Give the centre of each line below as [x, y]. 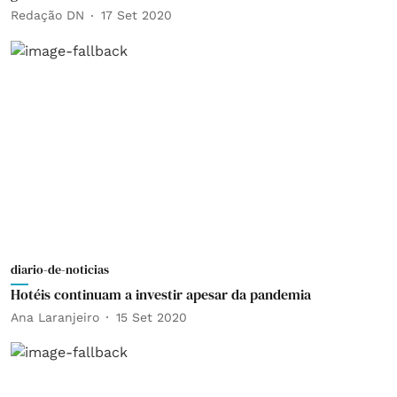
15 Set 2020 [152, 317]
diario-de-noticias [60, 269]
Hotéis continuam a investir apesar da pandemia [161, 294]
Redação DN [47, 15]
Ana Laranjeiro [55, 317]
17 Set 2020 [136, 15]
